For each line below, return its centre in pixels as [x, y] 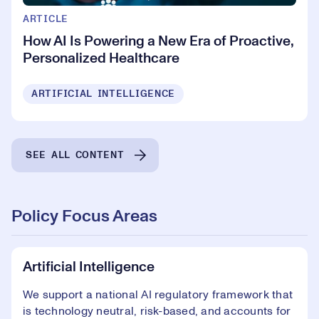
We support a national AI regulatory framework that [158, 294]
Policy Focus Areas [84, 216]
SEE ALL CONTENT [75, 156]
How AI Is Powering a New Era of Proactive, [158, 41]
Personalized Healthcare [101, 58]
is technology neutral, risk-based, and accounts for [157, 311]
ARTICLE [46, 19]
